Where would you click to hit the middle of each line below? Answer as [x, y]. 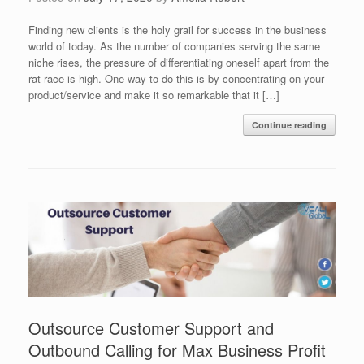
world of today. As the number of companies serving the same [174, 46]
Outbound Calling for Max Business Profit [177, 350]
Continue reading [289, 125]
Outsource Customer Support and [151, 328]
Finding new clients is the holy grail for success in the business [178, 30]
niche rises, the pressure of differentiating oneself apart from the [179, 63]
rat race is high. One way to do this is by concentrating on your [176, 79]
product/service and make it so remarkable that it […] [154, 95]
